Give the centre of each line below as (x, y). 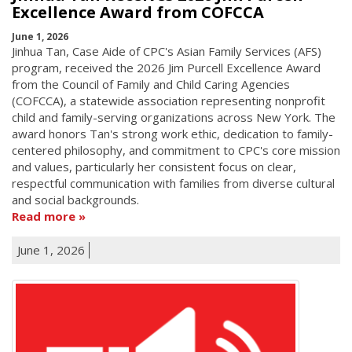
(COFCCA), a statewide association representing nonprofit (169, 100)
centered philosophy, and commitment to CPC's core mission (176, 150)
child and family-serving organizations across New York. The (174, 117)
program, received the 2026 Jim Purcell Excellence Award (166, 67)
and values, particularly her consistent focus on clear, (154, 166)
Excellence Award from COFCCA (138, 13)
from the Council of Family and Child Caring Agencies (151, 84)
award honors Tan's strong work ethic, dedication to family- (172, 133)
